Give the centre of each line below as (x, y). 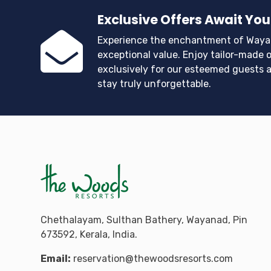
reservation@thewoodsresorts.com (153, 259)
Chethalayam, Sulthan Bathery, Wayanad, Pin (144, 220)
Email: (56, 259)
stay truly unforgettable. (154, 84)
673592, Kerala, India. (89, 234)
